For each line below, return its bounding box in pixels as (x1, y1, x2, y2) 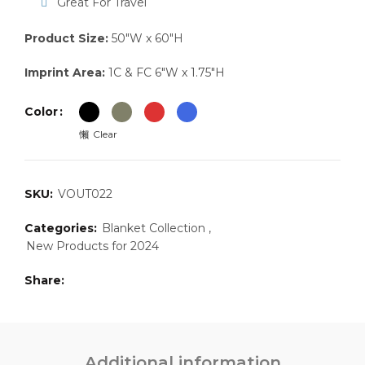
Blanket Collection (102, 221, 205, 235)
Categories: (24, 221, 100, 235)
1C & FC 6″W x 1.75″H (105, 65, 225, 80)
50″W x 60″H (108, 31, 183, 46)
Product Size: (24, 31, 108, 46)
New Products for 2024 (26, 239, 159, 253)
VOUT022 (58, 187, 112, 201)
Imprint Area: (24, 65, 105, 80)
